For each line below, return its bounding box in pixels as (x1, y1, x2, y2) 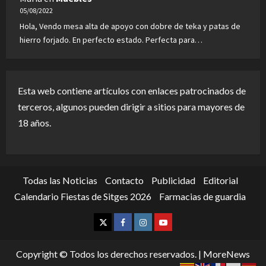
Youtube (159, 216, 194, 227)
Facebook (120, 216, 161, 227)
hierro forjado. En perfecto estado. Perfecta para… (20, 34, 202, 46)
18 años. (18, 117, 51, 129)
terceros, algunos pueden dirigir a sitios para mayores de (18, 101, 245, 113)
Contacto (104, 175, 144, 186)
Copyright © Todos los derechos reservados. (16, 248, 198, 260)
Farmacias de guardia (159, 191, 246, 202)
